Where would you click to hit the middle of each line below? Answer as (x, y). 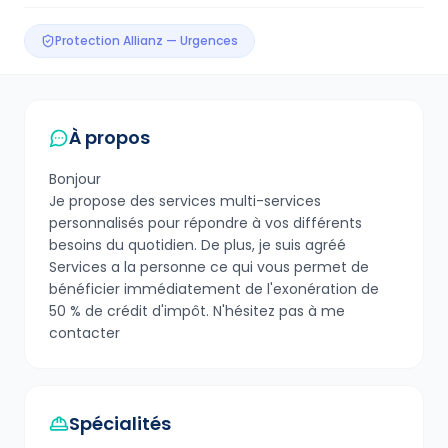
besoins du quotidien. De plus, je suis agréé (197, 244)
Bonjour (75, 178)
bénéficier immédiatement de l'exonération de (214, 288)
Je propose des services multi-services (185, 200)
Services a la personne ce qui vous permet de (209, 266)
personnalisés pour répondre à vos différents (205, 222)
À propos (109, 137)
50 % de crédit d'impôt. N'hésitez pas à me (197, 310)
